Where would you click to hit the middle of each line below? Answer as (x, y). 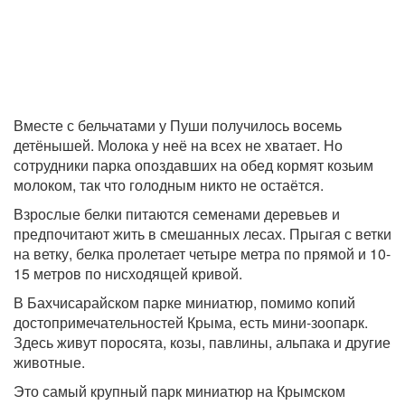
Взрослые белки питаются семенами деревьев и (177, 214)
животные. (49, 363)
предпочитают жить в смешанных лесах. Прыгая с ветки (202, 234)
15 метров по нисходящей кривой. (128, 274)
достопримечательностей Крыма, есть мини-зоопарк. (191, 323)
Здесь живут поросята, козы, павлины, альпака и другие (202, 343)
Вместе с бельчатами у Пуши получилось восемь (178, 126)
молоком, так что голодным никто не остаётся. (169, 185)
